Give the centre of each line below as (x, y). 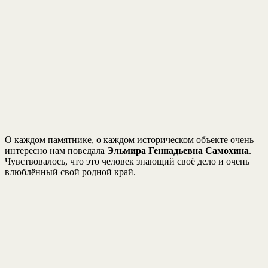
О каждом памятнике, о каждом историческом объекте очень (129, 139)
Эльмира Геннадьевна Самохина (178, 150)
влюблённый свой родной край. (70, 172)
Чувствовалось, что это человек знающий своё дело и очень (127, 161)
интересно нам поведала (56, 150)
